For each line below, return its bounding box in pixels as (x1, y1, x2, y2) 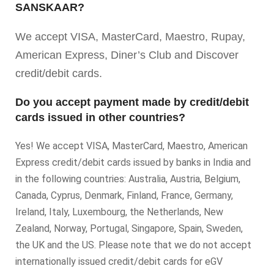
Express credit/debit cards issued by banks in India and (15, 157, 251, 168)
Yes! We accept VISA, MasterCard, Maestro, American (15, 140, 248, 152)
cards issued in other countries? (15, 111, 185, 124)
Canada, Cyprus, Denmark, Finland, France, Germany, (15, 190, 233, 201)
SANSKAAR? (15, 1, 84, 13)
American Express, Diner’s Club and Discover (15, 49, 239, 61)
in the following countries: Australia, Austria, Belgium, (15, 173, 240, 185)
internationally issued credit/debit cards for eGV (15, 256, 223, 267)
